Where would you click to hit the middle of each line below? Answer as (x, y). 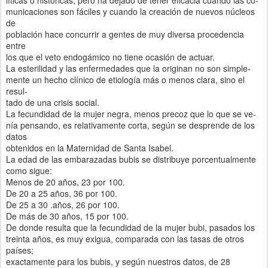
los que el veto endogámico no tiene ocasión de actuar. (110, 57)
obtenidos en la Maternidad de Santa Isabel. (90, 147)
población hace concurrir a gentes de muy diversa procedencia (125, 34)
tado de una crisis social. (53, 102)
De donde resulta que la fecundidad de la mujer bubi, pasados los (130, 227)
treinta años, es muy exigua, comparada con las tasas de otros (125, 238)
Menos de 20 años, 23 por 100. (66, 182)
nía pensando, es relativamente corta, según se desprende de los (130, 125)
